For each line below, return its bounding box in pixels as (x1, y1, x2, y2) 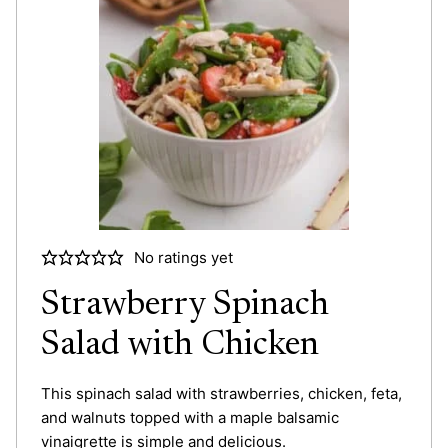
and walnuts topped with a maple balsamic (41, 407, 339, 427)
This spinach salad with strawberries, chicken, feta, (41, 383, 402, 403)
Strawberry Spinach (41, 288, 329, 323)
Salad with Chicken (41, 328, 319, 363)
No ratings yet (133, 247, 233, 267)
